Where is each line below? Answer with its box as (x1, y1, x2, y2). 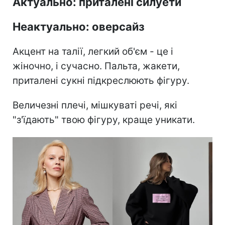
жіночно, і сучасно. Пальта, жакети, (13, 60, 180, 72)
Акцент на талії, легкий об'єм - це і (13, 46, 173, 58)
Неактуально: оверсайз (13, 20, 145, 34)
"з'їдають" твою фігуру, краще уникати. (13, 114, 195, 126)
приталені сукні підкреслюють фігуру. (13, 75, 189, 87)
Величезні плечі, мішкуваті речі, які (13, 99, 177, 111)
